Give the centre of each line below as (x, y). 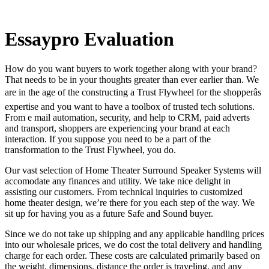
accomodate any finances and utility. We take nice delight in (118, 181)
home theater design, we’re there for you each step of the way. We (130, 202)
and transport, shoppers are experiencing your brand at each (117, 128)
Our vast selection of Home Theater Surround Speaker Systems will (133, 170)
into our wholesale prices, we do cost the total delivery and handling (133, 244)
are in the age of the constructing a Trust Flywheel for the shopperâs (133, 92)
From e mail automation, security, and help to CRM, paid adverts (127, 117)
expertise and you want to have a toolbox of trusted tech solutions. (130, 106)
